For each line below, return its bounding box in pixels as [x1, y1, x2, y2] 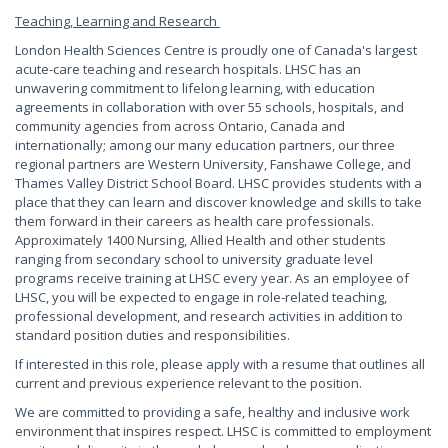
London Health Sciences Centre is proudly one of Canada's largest [15, 41, 417, 59]
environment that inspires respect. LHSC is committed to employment [15, 422, 431, 440]
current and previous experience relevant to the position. [15, 374, 365, 392]
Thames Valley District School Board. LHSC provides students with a [15, 174, 422, 192]
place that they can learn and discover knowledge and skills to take [15, 193, 422, 211]
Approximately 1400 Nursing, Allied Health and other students [15, 231, 386, 249]
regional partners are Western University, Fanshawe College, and [15, 155, 411, 173]
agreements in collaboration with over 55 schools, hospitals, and [15, 98, 404, 116]
